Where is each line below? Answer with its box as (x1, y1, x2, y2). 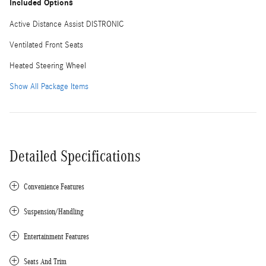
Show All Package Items (9, 81, 88, 91)
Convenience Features (24, 182, 84, 191)
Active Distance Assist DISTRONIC (9, 19, 123, 29)
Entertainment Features (24, 232, 89, 241)
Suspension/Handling (24, 207, 84, 216)
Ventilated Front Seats (9, 40, 83, 50)
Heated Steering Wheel (9, 61, 86, 71)
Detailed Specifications (9, 147, 141, 165)
